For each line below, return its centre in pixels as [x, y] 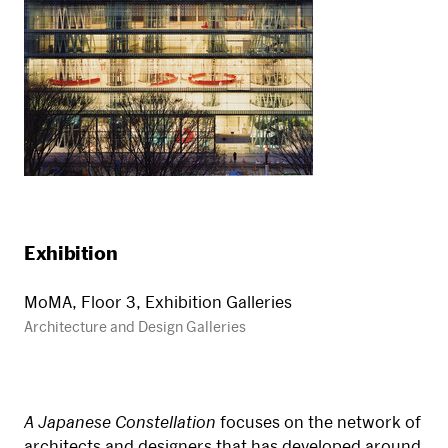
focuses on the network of [318, 421]
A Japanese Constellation [120, 421]
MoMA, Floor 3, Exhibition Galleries [158, 301]
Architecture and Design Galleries [135, 326]
